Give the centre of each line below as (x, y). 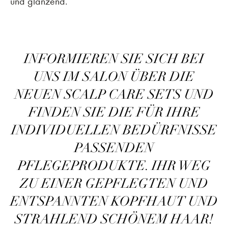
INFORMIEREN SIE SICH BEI (114, 59)
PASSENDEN (114, 148)
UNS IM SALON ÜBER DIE (114, 77)
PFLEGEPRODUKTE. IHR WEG (114, 166)
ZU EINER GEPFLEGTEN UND (114, 183)
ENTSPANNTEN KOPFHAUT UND (114, 201)
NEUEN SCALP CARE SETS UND (114, 94)
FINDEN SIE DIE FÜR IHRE (114, 112)
